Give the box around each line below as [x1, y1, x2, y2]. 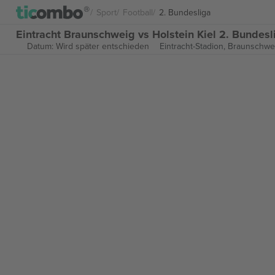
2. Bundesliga [159, 6, 211, 18]
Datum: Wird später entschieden [26, 40, 149, 52]
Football [123, 6, 153, 18]
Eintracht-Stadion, [159, 40, 228, 52]
